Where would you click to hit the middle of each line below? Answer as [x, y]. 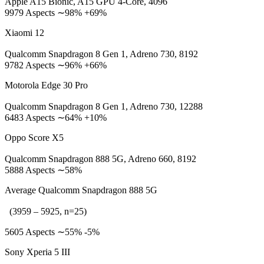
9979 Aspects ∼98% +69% [56, 13]
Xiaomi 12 [24, 33]
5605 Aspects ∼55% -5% [52, 232]
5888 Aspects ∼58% [43, 170]
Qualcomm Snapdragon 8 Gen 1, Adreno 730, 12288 [104, 106]
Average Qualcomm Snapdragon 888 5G [81, 190]
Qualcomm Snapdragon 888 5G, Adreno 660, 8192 [100, 159]
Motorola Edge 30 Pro [46, 85]
